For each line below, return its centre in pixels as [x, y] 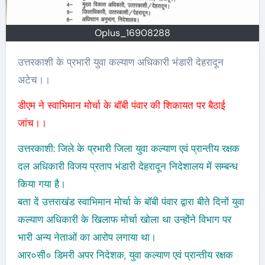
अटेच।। [34, 80]
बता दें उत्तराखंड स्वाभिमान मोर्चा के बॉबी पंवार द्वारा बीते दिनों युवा [131, 202]
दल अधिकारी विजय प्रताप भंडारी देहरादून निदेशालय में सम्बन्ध [127, 167]
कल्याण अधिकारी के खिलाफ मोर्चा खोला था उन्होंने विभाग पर [124, 220]
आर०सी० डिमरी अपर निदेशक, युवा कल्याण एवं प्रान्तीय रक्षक [125, 255]
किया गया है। [41, 184]
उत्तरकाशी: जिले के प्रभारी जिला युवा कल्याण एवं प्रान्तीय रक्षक [128, 149]
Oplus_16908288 [132, 33]
